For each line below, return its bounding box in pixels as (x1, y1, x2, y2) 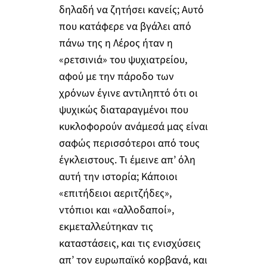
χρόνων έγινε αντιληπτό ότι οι (58, 85, 198, 101)
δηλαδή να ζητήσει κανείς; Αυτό (58, 2, 204, 17)
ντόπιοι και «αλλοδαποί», (58, 202, 174, 218)
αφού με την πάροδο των (58, 69, 174, 84)
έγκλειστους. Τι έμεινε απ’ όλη (58, 152, 195, 167)
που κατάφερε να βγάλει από (58, 18, 191, 34)
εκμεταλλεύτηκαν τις (58, 219, 153, 234)
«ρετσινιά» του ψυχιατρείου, (58, 52, 187, 67)
